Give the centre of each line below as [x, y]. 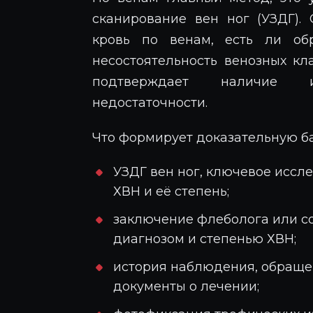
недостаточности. [150, 103]
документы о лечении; [186, 286]
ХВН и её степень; [171, 191]
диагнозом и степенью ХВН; [205, 239]
